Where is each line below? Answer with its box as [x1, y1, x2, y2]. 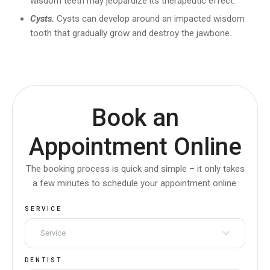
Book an [91, 104, 179, 133]
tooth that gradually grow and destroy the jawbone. [30, 28, 231, 39]
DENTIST [25, 256, 62, 263]
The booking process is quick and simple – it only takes [25, 163, 245, 175]
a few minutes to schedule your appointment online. [32, 178, 238, 189]
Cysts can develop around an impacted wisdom [57, 13, 245, 25]
